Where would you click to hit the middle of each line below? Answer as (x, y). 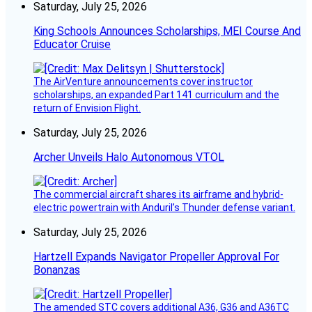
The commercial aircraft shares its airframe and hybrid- (158, 194)
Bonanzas (57, 270)
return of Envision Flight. (87, 108)
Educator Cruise (72, 44)
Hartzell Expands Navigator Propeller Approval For (156, 256)
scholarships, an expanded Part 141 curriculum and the (156, 94)
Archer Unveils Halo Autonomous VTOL (129, 157)
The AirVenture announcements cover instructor (143, 81)
